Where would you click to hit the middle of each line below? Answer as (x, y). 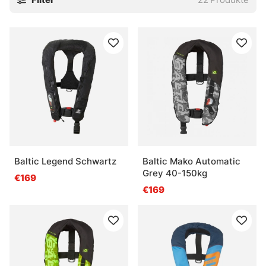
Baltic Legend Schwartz (65, 161)
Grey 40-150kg (175, 173)
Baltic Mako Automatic (191, 161)
